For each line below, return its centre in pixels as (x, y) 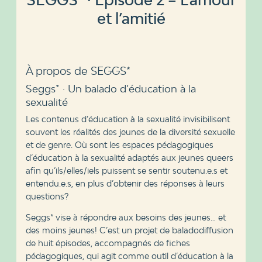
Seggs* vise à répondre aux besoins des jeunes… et (125, 217)
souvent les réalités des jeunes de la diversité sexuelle (130, 132)
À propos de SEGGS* (78, 71)
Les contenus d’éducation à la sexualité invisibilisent (127, 119)
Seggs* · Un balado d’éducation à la (111, 89)
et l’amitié (131, 18)
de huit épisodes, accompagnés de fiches (108, 243)
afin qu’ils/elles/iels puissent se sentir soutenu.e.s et (126, 170)
